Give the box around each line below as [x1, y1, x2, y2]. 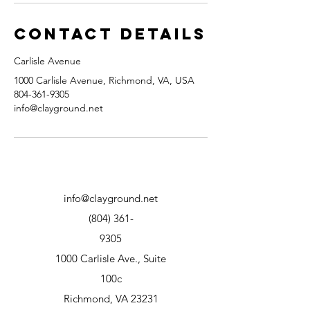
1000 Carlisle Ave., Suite [55, 252, 166, 265]
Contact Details [14, 24, 206, 44]
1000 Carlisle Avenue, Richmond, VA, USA [14, 74, 194, 86]
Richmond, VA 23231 [63, 292, 158, 305]
